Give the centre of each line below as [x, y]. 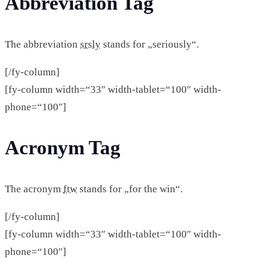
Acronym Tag [63, 148]
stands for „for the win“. [130, 189]
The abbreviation [42, 44]
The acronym [34, 189]
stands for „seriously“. [150, 44]
